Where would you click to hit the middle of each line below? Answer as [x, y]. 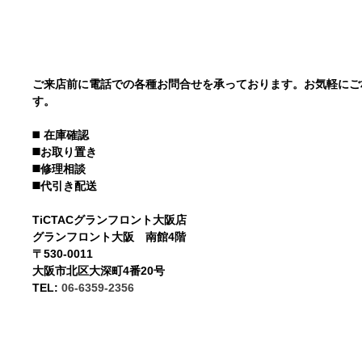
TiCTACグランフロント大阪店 [112, 220]
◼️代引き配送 [67, 186]
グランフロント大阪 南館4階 [111, 237]
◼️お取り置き [67, 152]
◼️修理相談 [61, 169]
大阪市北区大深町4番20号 [101, 271]
